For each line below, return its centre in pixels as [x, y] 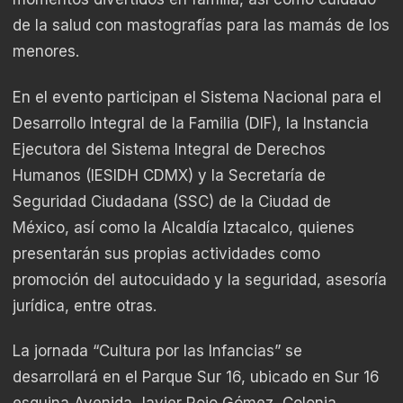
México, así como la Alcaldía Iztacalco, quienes [184, 227]
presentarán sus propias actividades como [166, 253]
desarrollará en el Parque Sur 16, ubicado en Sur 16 [196, 377]
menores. [46, 52]
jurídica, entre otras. [85, 305]
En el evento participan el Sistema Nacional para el [197, 97]
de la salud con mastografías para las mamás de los [201, 26]
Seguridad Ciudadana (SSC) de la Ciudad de [172, 201]
